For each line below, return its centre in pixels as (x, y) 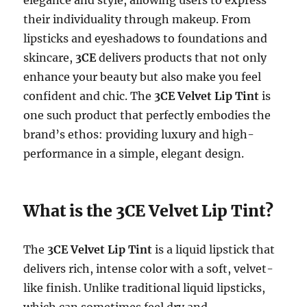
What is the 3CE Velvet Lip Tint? (149, 210)
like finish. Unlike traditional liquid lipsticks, (145, 287)
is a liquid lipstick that (214, 249)
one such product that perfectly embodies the (147, 115)
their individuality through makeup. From (137, 19)
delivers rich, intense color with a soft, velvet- (149, 268)
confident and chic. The (89, 96)
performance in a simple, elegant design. (134, 153)
